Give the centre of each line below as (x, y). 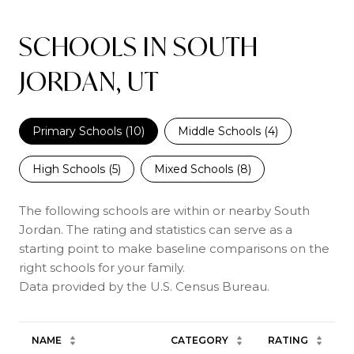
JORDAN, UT (89, 81)
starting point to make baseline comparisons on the (174, 248)
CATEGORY (200, 340)
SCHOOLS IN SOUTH (139, 46)
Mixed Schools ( (197, 169)
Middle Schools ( (223, 131)
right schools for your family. (102, 267)
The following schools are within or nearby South (164, 210)
